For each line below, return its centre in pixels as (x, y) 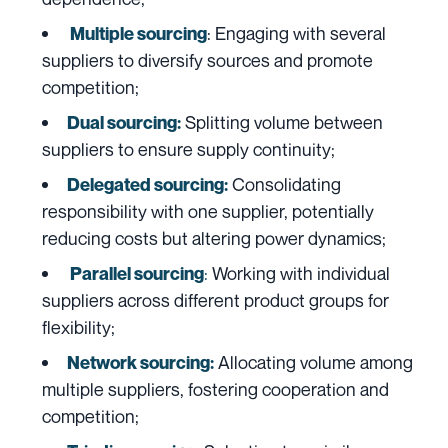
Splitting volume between (282, 121)
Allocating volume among (315, 361)
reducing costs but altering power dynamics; (214, 237)
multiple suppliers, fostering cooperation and (215, 388)
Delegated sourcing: (147, 184)
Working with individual (299, 272)
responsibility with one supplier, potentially (208, 210)
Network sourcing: (140, 362)
